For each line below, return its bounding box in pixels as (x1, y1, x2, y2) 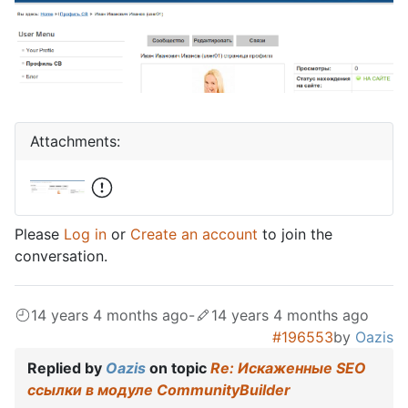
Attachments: (30, 131, 120, 150)
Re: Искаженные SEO (210, 358, 366, 377)
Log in (64, 224, 107, 243)
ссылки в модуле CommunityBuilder (27, 380, 291, 399)
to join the (258, 224, 332, 243)
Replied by (27, 358, 106, 377)
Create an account (130, 224, 258, 243)
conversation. (15, 246, 107, 265)
